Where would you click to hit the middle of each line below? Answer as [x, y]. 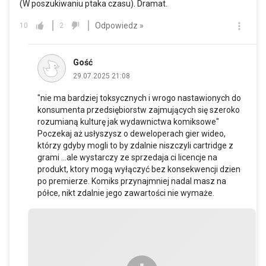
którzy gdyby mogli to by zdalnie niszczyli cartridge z [135, 146]
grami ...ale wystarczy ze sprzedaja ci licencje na [127, 158]
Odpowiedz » [119, 25]
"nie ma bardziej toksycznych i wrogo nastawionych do [139, 98]
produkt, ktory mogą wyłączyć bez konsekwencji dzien [139, 170]
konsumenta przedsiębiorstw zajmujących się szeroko [139, 110]
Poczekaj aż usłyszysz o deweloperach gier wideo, [132, 134]
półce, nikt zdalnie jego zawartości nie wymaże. [126, 193]
